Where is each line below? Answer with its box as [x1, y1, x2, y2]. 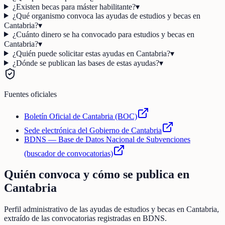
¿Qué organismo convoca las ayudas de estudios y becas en [12, 11, 200, 20]
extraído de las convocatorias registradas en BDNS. [4, 214, 167, 223]
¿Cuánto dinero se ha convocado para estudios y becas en [12, 30, 194, 39]
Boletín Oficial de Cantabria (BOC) [24, 111, 137, 121]
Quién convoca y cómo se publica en [4, 168, 189, 181]
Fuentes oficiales [4, 89, 57, 98]
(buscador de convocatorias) [24, 149, 113, 158]
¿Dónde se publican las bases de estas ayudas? [12, 58, 159, 67]
